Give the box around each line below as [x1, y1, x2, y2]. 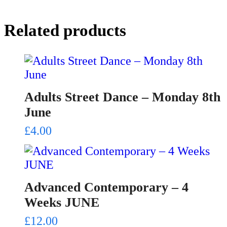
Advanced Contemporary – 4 [24, 179, 188, 195]
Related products [4, 21, 126, 40]
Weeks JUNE [24, 195, 99, 210]
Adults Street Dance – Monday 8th [24, 89, 220, 104]
